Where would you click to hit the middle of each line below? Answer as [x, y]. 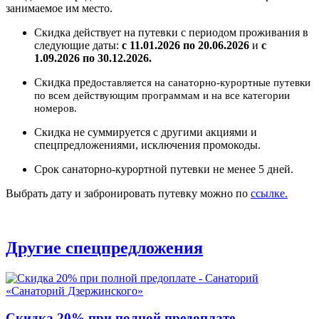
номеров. [56, 108]
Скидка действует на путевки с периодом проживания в [171, 32]
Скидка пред [65, 82]
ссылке [268, 193]
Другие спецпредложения [104, 247]
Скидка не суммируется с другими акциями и [146, 132]
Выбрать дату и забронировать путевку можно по [128, 193]
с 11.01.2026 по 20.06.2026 [187, 45]
